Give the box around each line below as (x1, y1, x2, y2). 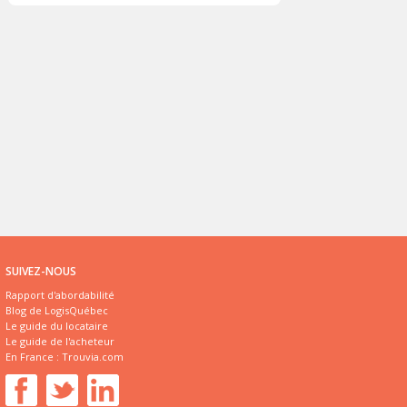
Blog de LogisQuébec (5, 303, 108, 317)
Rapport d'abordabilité (5, 288, 114, 302)
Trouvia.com (62, 350, 124, 363)
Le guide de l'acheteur (5, 334, 114, 348)
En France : (5, 350, 62, 363)
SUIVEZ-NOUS (5, 263, 76, 279)
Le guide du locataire (5, 319, 108, 333)
